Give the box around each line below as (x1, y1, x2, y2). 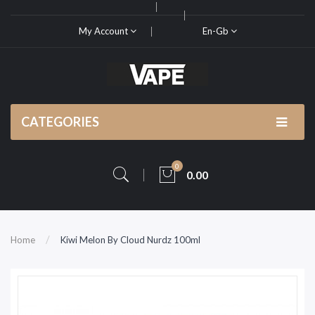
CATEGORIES (21, 114, 99, 129)
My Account (78, 25, 130, 37)
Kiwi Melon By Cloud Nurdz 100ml (60, 234, 200, 245)
